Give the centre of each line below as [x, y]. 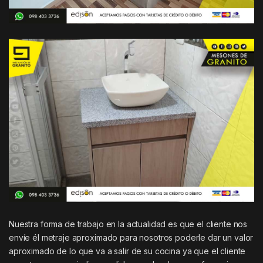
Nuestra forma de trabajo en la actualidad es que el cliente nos [128, 224]
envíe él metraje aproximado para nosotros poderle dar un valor [131, 238]
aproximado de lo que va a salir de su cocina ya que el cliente [127, 251]
